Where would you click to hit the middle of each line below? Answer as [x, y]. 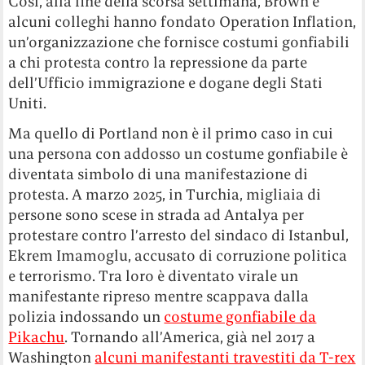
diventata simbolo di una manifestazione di [158, 174]
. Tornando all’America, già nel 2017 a [190, 336]
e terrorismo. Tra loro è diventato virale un [154, 275]
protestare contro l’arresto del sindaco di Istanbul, [179, 235]
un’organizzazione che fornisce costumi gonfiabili [179, 42]
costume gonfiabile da [240, 316]
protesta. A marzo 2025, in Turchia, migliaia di [165, 194]
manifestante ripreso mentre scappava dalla [159, 296]
